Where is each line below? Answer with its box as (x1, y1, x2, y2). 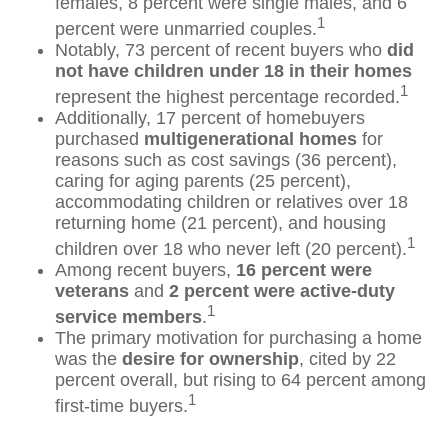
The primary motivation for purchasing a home (55, 328, 422, 348)
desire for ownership (122, 349, 299, 369)
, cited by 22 (299, 349, 396, 369)
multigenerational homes (144, 129, 357, 149)
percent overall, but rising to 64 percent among (55, 370, 426, 390)
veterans (55, 281, 129, 301)
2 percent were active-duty (169, 281, 395, 301)
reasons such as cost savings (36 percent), (55, 150, 397, 170)
